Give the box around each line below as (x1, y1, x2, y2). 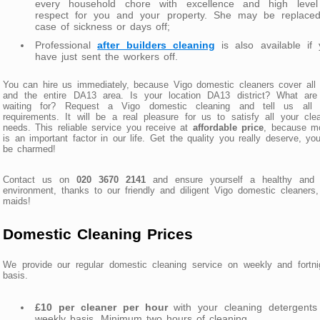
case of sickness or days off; (35, 20, 170, 32)
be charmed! (3, 143, 56, 154)
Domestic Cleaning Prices (3, 226, 193, 243)
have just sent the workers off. (35, 50, 178, 62)
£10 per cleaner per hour (35, 301, 168, 313)
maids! (3, 195, 31, 206)
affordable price (192, 121, 264, 133)
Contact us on (3, 174, 76, 185)
